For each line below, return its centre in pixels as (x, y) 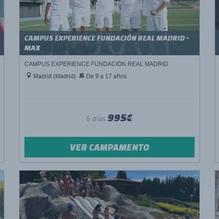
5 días (97, 119)
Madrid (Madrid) (54, 76)
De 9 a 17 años (106, 76)
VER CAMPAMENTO (109, 147)
